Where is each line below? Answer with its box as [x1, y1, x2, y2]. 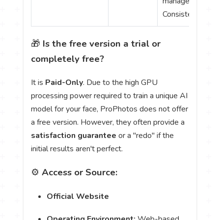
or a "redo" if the [116, 130, 174, 141]
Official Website [47, 191, 110, 202]
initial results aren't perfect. [31, 143, 123, 155]
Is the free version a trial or [43, 37, 161, 51]
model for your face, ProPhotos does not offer [31, 104, 189, 115]
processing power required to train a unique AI [31, 90, 188, 102]
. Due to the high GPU [83, 77, 158, 88]
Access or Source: [42, 166, 118, 179]
